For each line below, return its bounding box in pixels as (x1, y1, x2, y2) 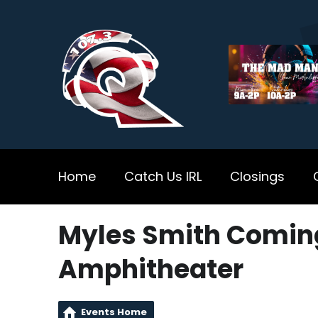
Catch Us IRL (124, 168, 202, 185)
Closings (230, 168, 285, 185)
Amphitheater (58, 251, 243, 287)
